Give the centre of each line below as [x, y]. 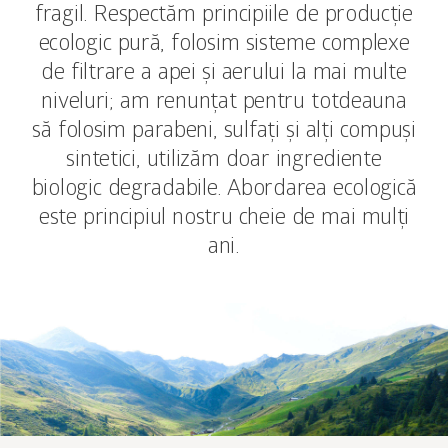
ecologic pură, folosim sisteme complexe [224, 45]
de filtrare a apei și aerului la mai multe [224, 74]
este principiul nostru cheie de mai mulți [224, 219]
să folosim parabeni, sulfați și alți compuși [224, 132]
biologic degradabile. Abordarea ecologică [224, 190]
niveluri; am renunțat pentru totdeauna [224, 103]
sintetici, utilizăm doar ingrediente [224, 161]
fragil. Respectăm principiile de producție [224, 16]
